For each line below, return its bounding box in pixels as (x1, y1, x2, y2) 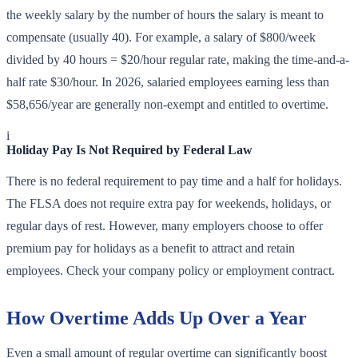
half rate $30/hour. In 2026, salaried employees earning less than (6, 75, 329, 89)
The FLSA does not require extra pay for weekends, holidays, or (6, 197, 331, 211)
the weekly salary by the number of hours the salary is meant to (6, 8, 324, 22)
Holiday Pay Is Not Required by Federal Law (6, 143, 253, 157)
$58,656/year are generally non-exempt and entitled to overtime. (6, 97, 328, 112)
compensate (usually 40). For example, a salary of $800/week (6, 30, 316, 45)
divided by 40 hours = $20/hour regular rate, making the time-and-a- (6, 53, 349, 67)
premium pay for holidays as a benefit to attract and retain (6, 241, 295, 256)
